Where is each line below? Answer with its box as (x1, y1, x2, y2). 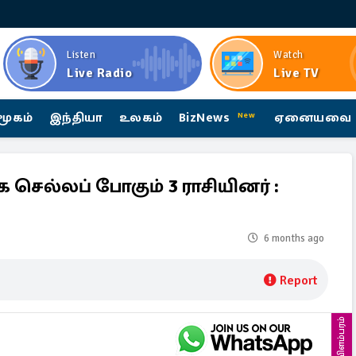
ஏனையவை (274, 107, 351, 129)
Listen (67, 48, 95, 61)
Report (280, 273, 317, 288)
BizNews (178, 107, 234, 129)
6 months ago (264, 232, 324, 245)
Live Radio (67, 65, 132, 81)
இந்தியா (48, 107, 103, 129)
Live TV (273, 65, 319, 81)
